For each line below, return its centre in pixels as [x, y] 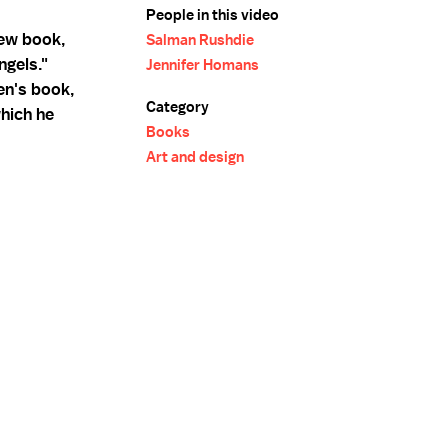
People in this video [212, 15]
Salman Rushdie [200, 40]
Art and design [195, 157]
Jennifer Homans [202, 65]
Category [177, 107]
